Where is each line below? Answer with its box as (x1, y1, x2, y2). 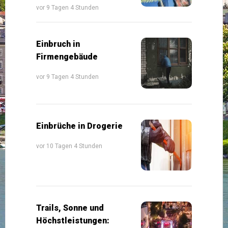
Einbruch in (36, 39, 80, 49)
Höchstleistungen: (36, 215, 109, 225)
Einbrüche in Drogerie (36, 121, 123, 131)
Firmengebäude (36, 51, 98, 62)
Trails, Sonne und (36, 203, 104, 213)
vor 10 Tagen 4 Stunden (36, 142, 102, 150)
